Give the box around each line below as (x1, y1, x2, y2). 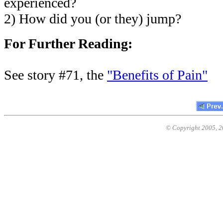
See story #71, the (4, 67, 107, 83)
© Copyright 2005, (166, 124, 219, 131)
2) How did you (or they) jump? (4, 11, 181, 26)
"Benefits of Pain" (107, 67, 208, 83)
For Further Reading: (4, 36, 132, 51)
